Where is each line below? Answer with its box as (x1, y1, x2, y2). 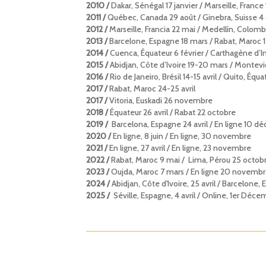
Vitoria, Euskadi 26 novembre (107, 95, 213, 106)
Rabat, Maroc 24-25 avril (107, 83, 195, 94)
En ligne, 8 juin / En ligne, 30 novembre (110, 131, 251, 142)
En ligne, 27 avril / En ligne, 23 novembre (107, 142, 251, 154)
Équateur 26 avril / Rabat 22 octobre (109, 107, 236, 118)
